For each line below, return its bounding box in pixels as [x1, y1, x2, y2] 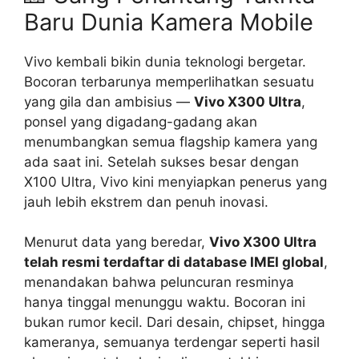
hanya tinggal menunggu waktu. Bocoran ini [24, 294, 305, 311]
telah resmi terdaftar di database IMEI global [24, 254, 324, 271]
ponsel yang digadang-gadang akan [24, 113, 257, 130]
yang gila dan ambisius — [24, 93, 194, 110]
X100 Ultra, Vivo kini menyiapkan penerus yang [24, 173, 327, 190]
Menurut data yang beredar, [24, 234, 209, 251]
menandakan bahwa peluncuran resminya [24, 274, 294, 291]
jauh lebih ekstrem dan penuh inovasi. [24, 193, 268, 210]
